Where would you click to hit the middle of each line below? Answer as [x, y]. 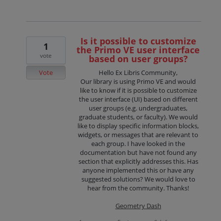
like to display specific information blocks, [138, 126]
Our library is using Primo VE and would [138, 81]
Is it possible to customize [138, 41]
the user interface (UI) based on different [138, 99]
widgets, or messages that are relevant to [138, 134]
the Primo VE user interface [138, 50]
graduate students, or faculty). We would [138, 117]
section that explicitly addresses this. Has [138, 161]
